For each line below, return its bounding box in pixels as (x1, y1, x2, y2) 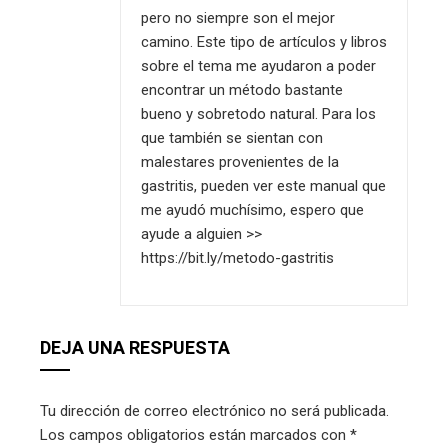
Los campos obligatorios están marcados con (40, 426, 350, 445)
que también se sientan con (141, 129, 323, 148)
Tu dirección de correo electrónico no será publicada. (40, 402, 389, 421)
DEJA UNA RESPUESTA (40, 337, 230, 359)
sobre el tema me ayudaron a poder (141, 57, 376, 76)
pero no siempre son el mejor (141, 9, 335, 28)
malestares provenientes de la (141, 153, 339, 172)
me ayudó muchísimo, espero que (141, 201, 364, 220)
